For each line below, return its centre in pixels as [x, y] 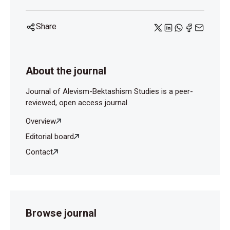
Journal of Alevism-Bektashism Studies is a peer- [109, 91]
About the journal [66, 71]
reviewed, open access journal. [77, 102]
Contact [39, 152]
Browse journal [61, 213]
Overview [41, 121]
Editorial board [50, 136]
